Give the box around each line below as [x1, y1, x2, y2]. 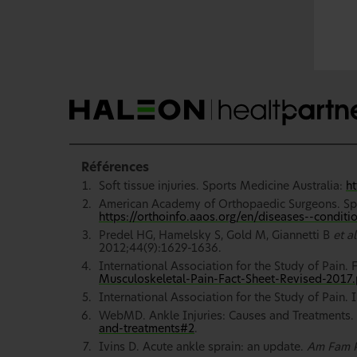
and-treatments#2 [99, 323, 194, 335]
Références [81, 161, 149, 174]
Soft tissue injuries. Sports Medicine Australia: [99, 180, 346, 192]
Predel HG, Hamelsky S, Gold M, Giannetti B [99, 229, 333, 241]
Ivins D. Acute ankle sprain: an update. [99, 341, 307, 353]
